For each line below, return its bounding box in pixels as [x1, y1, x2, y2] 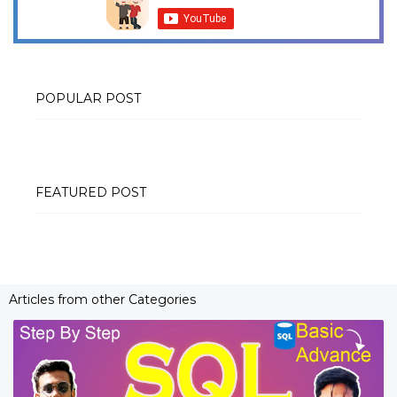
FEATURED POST [35, 183, 146, 200]
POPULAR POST [35, 90, 141, 106]
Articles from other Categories [9, 291, 196, 307]
